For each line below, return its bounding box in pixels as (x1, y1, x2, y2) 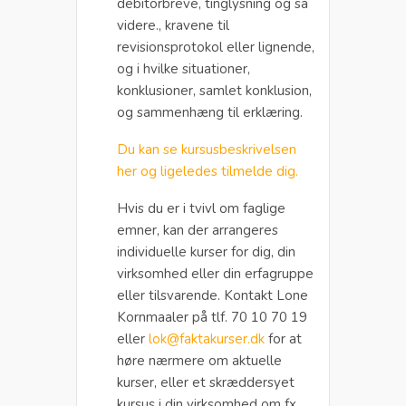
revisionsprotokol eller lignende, (117, 37, 314, 56)
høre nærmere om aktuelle (117, 351, 282, 370)
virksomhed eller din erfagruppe (117, 264, 314, 283)
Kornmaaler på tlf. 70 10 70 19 (117, 307, 307, 326)
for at (265, 329, 302, 348)
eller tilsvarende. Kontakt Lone (117, 285, 308, 304)
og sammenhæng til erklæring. (117, 102, 303, 121)
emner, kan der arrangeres (117, 220, 278, 239)
